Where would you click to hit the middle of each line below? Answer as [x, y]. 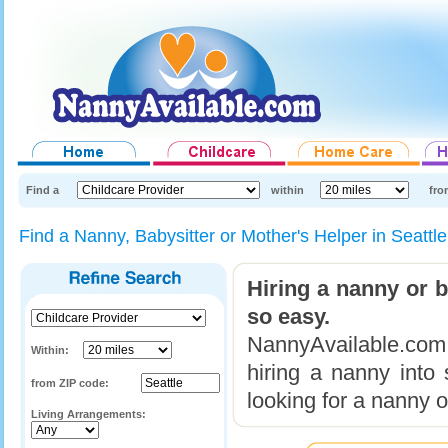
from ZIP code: [70, 383]
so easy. [288, 316]
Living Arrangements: [88, 414]
